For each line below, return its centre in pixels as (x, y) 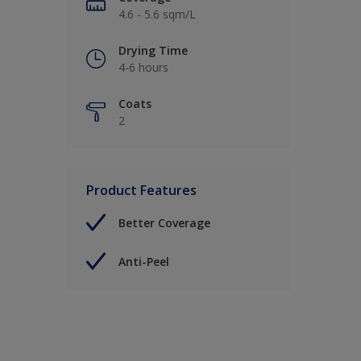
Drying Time (153, 51)
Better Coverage (164, 222)
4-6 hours (143, 68)
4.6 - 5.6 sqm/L (157, 15)
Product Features (141, 191)
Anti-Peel (144, 261)
